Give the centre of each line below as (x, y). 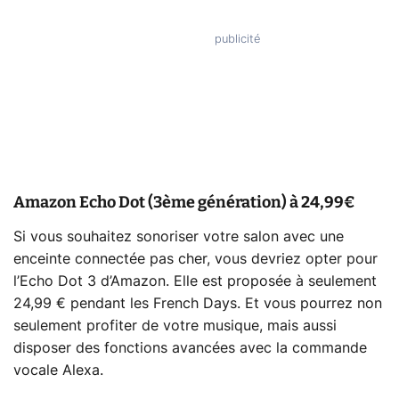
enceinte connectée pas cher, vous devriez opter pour (195, 259)
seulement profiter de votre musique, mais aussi (175, 326)
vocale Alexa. (58, 370)
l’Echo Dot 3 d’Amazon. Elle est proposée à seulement (195, 281)
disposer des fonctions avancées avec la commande (190, 348)
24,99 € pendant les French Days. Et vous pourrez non (198, 303)
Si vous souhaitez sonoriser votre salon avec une (179, 236)
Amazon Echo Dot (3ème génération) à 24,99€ (184, 202)
